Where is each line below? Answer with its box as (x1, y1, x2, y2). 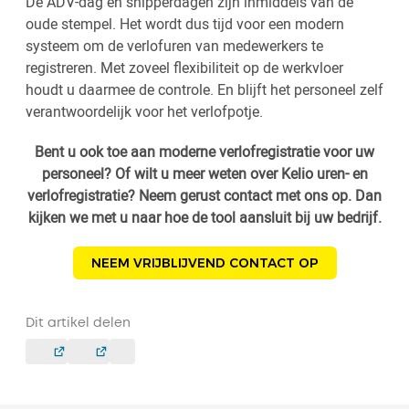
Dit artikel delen (26, 318, 131, 330)
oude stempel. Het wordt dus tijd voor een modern (26, 14, 344, 35)
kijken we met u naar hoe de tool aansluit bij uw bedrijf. (27, 207, 382, 228)
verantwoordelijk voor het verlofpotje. (26, 101, 263, 122)
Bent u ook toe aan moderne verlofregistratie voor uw (35, 142, 374, 163)
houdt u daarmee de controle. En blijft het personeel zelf (26, 79, 383, 100)
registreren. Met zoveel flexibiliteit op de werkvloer (26, 58, 343, 79)
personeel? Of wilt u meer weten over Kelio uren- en (41, 163, 368, 184)
